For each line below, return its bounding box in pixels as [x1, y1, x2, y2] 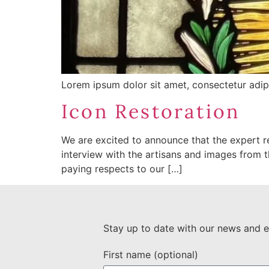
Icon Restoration [61, 99, 240, 124]
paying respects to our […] [61, 163, 183, 175]
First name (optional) [103, 248, 198, 261]
